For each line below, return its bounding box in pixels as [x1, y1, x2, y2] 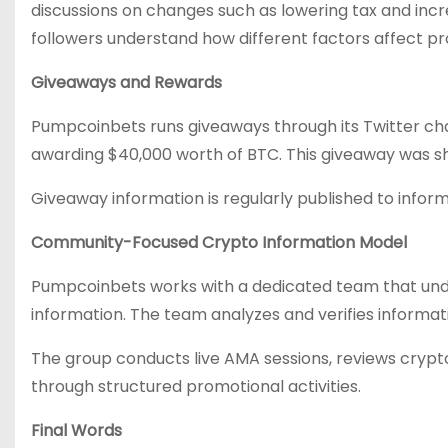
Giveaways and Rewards [31, 71, 222, 94]
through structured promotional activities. [31, 375, 361, 398]
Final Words [31, 419, 122, 442]
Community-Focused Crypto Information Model [31, 231, 407, 254]
